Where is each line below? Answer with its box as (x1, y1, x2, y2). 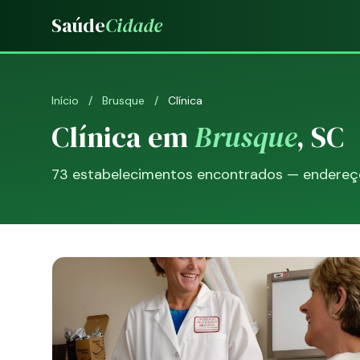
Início (51, 93, 79, 108)
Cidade (105, 12, 162, 39)
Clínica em (51, 117, 194, 157)
